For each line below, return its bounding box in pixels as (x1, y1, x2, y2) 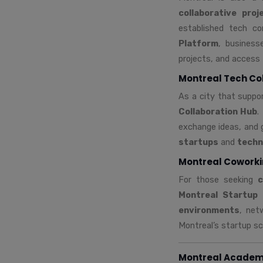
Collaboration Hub (178, 106, 258, 117)
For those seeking (178, 174, 258, 185)
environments (178, 204, 240, 215)
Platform (178, 38, 218, 49)
